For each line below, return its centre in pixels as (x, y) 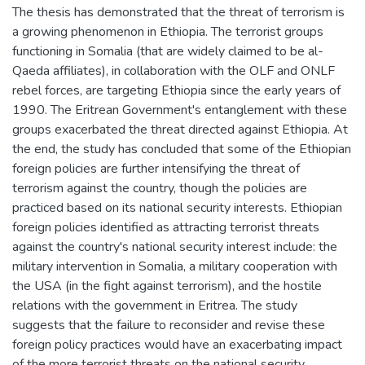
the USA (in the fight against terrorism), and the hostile (167, 286)
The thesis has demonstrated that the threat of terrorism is (178, 12)
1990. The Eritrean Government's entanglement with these (180, 110)
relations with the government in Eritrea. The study (155, 305)
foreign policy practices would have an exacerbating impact (177, 344)
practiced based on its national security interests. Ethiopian (177, 207)
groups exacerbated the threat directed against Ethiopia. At (180, 129)
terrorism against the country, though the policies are (160, 188)
